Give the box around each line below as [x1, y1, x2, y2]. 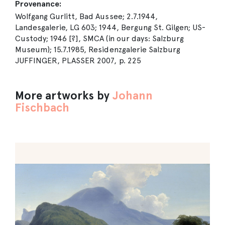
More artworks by [15, 89, 113, 102]
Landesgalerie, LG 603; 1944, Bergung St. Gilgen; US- [15, 23, 206, 32]
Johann [113, 89, 153, 102]
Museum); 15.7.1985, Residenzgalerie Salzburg [15, 45, 180, 54]
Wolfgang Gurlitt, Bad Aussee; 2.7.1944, [15, 12, 158, 21]
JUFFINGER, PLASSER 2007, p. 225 [15, 56, 141, 65]
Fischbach [15, 101, 70, 114]
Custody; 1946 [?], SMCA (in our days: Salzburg [15, 34, 184, 43]
